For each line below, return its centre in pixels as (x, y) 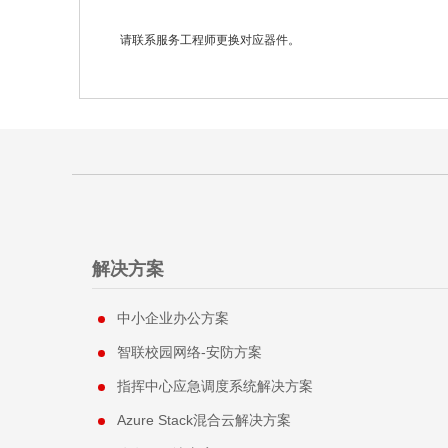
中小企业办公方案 (173, 318)
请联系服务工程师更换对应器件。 (210, 40)
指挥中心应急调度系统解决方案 (215, 386)
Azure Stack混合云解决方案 (204, 420)
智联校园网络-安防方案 (189, 352)
